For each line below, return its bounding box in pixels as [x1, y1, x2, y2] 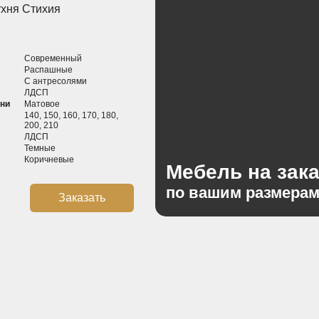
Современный [23, 53, 82, 64]
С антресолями [23, 76, 87, 87]
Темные [23, 143, 56, 154]
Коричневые [23, 155, 74, 165]
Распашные [23, 65, 73, 75]
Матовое [23, 99, 60, 110]
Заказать [58, 192, 106, 204]
